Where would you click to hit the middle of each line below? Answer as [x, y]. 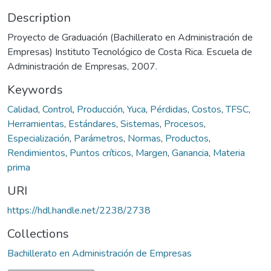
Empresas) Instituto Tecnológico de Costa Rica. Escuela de [130, 52]
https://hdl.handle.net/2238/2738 [79, 210]
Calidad [23, 109]
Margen [152, 153]
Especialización [38, 138]
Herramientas [36, 124]
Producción [100, 109]
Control [57, 109]
